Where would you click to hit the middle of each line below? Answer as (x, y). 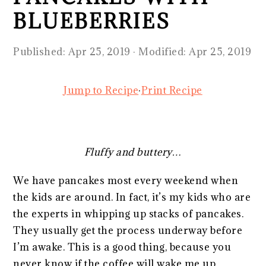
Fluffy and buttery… (133, 152)
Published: (41, 51)
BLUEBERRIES (92, 21)
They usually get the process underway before (128, 230)
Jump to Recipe (101, 90)
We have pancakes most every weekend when (126, 180)
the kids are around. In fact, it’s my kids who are (132, 197)
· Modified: (160, 51)
